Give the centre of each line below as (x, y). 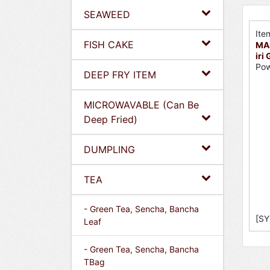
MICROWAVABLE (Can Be (141, 105)
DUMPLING (109, 149)
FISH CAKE (109, 45)
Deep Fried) (111, 119)
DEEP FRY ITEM (120, 75)
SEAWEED (107, 14)
